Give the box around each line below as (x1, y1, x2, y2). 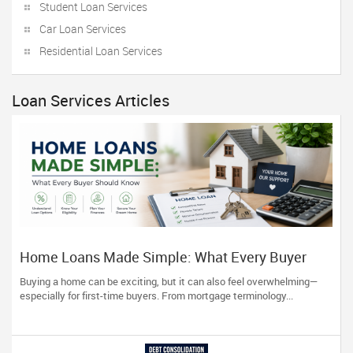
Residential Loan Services (39, 43, 162, 58)
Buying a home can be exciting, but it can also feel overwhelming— (20, 274, 318, 288)
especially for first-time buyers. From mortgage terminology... (20, 288, 293, 303)
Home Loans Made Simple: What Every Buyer (20, 247, 307, 266)
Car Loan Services (39, 21, 126, 36)
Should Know (20, 263, 103, 282)
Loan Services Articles (12, 90, 169, 111)
